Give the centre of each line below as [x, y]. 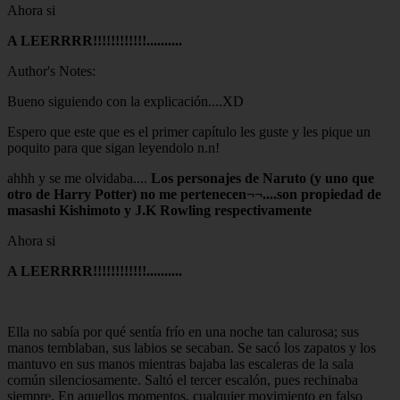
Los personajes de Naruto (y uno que [261, 178]
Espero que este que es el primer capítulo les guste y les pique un [189, 131]
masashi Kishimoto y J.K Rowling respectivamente [159, 210]
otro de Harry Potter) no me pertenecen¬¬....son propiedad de [194, 194]
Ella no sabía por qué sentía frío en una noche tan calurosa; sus [183, 331]
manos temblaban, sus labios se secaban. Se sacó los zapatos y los [192, 347]
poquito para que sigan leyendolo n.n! [113, 147]
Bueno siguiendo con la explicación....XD [125, 101]
